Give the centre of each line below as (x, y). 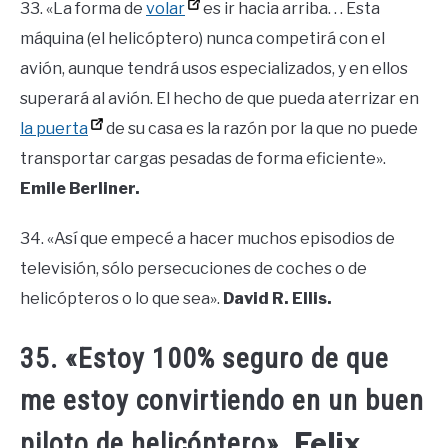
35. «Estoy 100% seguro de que (204, 358)
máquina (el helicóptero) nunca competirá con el (202, 39)
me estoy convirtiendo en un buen (222, 400)
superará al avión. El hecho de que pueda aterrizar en (219, 99)
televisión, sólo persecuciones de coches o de (193, 269)
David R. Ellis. (277, 299)
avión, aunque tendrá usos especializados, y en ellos (214, 69)
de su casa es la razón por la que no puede (260, 129)
